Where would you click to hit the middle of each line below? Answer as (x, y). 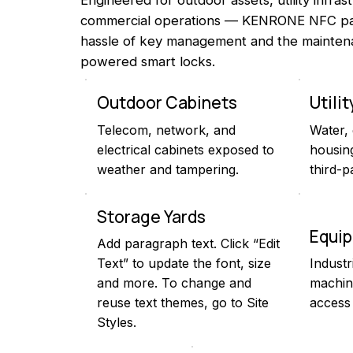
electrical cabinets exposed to (185, 149)
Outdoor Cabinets (167, 103)
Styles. (116, 323)
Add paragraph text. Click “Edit (188, 244)
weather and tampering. (167, 169)
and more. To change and (174, 283)
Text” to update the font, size (184, 264)
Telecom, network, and (166, 130)
